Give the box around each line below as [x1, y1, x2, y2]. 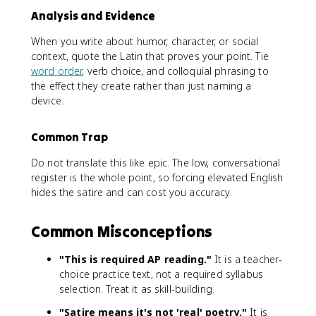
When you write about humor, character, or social [31, 34, 259, 48]
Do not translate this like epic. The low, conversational [31, 155, 281, 169]
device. [31, 93, 63, 107]
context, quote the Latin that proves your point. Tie [31, 49, 269, 63]
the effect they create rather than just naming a [31, 78, 252, 92]
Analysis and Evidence [31, 8, 155, 23]
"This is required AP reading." [59, 252, 212, 266]
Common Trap [31, 129, 108, 144]
